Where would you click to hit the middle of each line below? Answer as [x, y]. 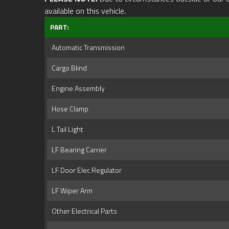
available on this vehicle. [85, 11]
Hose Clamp [68, 109]
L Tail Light [66, 129]
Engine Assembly [77, 88]
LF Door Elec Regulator [85, 170]
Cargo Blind [68, 68]
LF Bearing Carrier [78, 150]
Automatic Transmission [87, 48]
